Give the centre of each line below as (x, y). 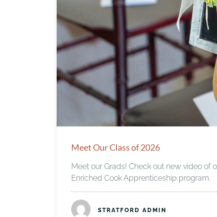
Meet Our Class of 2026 (116, 147)
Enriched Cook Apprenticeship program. (141, 178)
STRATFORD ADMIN (132, 210)
